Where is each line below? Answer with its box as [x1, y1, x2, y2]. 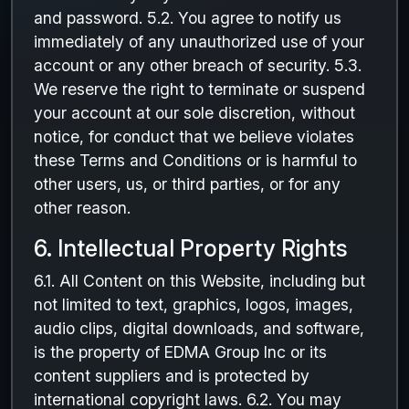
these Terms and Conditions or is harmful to [34, 151, 357, 170]
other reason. [34, 198, 131, 217]
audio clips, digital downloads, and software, [34, 319, 364, 338]
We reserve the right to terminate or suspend [34, 79, 365, 99]
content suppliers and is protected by [34, 366, 309, 385]
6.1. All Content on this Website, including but [34, 271, 365, 290]
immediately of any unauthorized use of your [34, 32, 364, 51]
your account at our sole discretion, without [34, 103, 355, 122]
